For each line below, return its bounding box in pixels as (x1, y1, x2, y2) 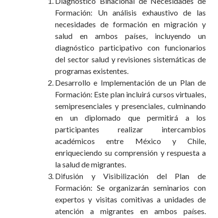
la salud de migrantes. (55, 160, 126, 169)
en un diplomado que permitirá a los (55, 113, 206, 122)
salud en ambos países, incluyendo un (55, 31, 206, 40)
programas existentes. (55, 66, 128, 75)
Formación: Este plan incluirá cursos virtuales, (55, 90, 206, 99)
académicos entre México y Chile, (55, 136, 206, 145)
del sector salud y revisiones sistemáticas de (55, 54, 206, 64)
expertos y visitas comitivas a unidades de (55, 195, 206, 204)
